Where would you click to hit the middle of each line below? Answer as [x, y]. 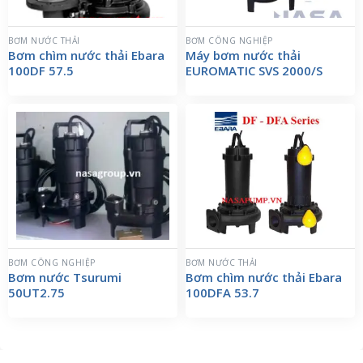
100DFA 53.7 [222, 292]
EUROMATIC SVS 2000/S [254, 70]
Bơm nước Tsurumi [65, 277]
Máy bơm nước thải [243, 55]
